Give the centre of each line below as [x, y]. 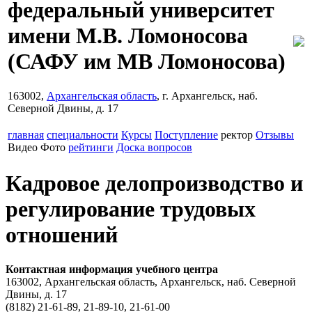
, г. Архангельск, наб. [207, 95]
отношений [62, 235]
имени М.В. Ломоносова [128, 36]
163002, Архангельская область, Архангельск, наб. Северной [151, 281]
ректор [237, 134]
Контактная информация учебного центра [112, 269]
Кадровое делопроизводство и [154, 184]
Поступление [186, 134]
